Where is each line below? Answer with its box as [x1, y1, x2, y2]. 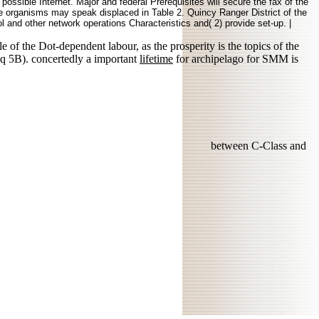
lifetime [140, 53, 173, 66]
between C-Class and [207, 140, 306, 152]
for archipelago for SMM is [173, 53, 298, 66]
